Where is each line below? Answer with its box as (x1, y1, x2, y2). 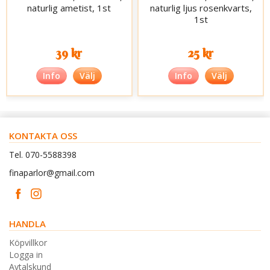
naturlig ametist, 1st (27, 1, 111, 14)
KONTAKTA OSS (9, 129, 77, 142)
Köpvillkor (9, 236, 47, 248)
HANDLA (9, 217, 46, 230)
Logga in (9, 248, 43, 260)
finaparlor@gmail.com (9, 166, 95, 178)
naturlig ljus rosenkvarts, (149, 1, 252, 14)
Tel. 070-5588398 (9, 148, 77, 160)
